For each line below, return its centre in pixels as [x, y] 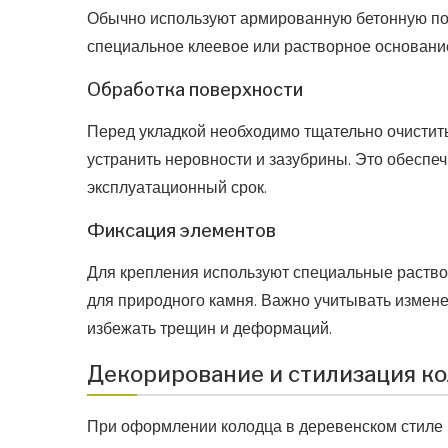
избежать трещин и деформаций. [209, 329]
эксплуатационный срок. [177, 188]
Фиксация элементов [181, 231]
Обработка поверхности [195, 90]
